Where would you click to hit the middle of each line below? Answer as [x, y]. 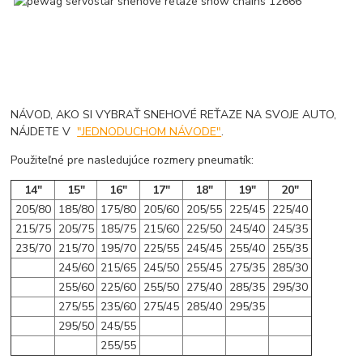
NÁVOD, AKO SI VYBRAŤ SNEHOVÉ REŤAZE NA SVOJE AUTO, [174, 114]
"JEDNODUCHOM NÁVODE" [149, 131]
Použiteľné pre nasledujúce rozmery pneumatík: [132, 160]
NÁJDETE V [44, 131]
